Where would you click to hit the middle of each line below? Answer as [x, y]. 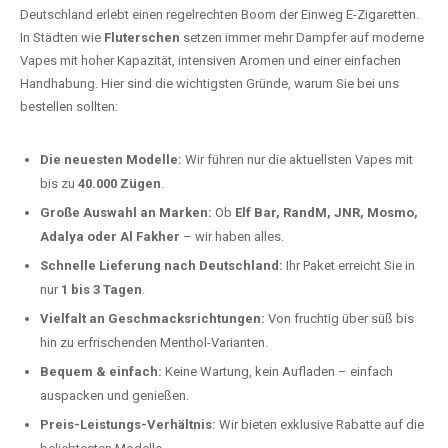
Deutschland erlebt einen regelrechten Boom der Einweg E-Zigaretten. [219, 36]
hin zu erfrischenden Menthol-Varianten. [154, 364]
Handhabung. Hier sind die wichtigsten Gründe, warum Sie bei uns [209, 105]
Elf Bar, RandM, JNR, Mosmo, [326, 234]
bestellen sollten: [69, 128]
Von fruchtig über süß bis [339, 340]
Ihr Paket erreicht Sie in [349, 287]
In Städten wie [62, 59]
